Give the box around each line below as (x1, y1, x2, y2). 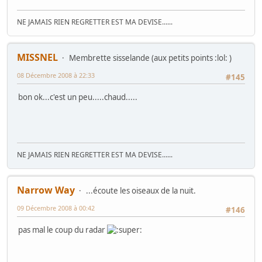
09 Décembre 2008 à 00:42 (17, 203, 95, 212)
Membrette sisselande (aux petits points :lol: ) (69, 52, 232, 63)
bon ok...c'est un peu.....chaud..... (18, 92, 137, 103)
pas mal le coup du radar (18, 225, 107, 236)
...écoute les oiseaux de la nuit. (86, 185, 196, 196)
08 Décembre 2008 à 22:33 (17, 70, 95, 80)
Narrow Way (17, 183, 75, 196)
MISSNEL (17, 50, 58, 64)
